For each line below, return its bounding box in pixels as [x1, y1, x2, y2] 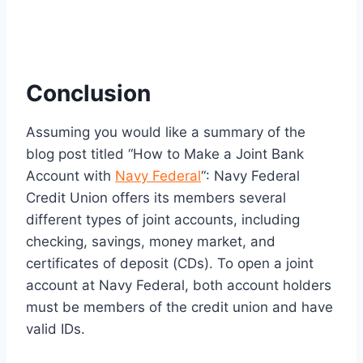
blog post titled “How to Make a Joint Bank [26, 145, 304, 162]
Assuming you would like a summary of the [26, 123, 305, 140]
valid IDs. [26, 320, 85, 337]
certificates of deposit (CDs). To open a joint [26, 254, 314, 271]
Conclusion [26, 79, 151, 107]
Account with [26, 167, 115, 184]
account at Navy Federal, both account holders [26, 276, 331, 293]
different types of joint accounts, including [26, 211, 300, 228]
